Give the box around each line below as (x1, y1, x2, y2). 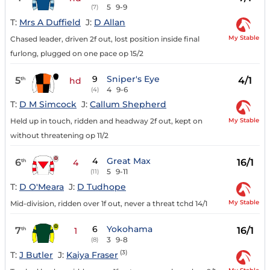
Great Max (107, 155, 151, 167)
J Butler (19, 249, 53, 260)
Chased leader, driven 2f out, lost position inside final (10, 34, 199, 43)
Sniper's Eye (107, 73, 160, 84)
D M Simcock (19, 99, 77, 110)
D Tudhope (77, 181, 126, 193)
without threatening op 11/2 (10, 131, 108, 140)
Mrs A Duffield (19, 16, 81, 28)
